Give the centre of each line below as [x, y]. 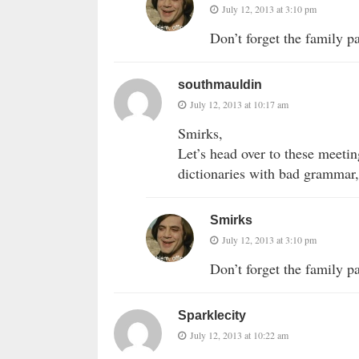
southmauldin [220, 85]
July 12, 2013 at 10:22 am [239, 335]
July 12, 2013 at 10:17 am [239, 105]
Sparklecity [212, 316]
